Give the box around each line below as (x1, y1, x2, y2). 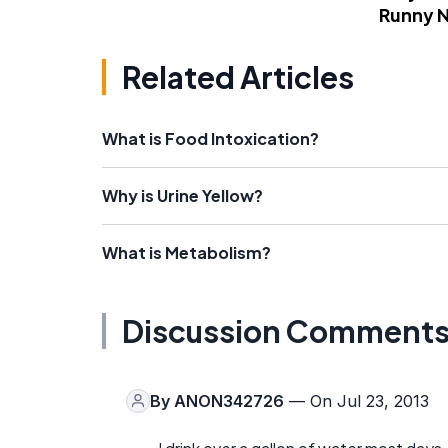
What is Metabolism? (102, 241, 271, 263)
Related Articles (122, 57, 354, 96)
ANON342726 (174, 390, 284, 411)
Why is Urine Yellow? (102, 184, 263, 206)
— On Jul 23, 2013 (284, 390, 429, 411)
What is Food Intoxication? (102, 127, 319, 149)
